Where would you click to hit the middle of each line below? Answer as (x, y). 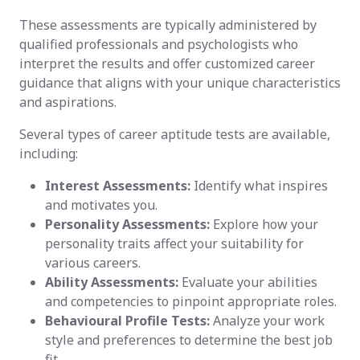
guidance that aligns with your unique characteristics (180, 82)
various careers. (93, 262)
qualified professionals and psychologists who (159, 44)
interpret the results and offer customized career (167, 63)
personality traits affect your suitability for (174, 243)
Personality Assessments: (129, 224)
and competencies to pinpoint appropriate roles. (191, 301)
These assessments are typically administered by (168, 25)
